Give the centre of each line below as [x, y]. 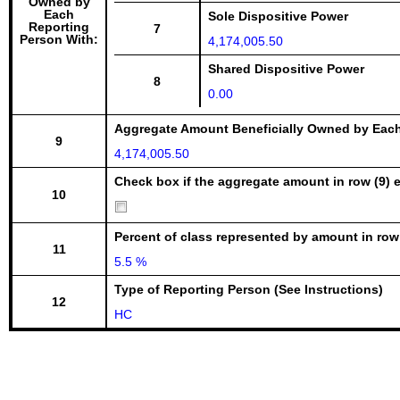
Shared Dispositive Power [286, 69]
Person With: [59, 39]
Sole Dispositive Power [278, 16]
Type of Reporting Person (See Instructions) [249, 289]
